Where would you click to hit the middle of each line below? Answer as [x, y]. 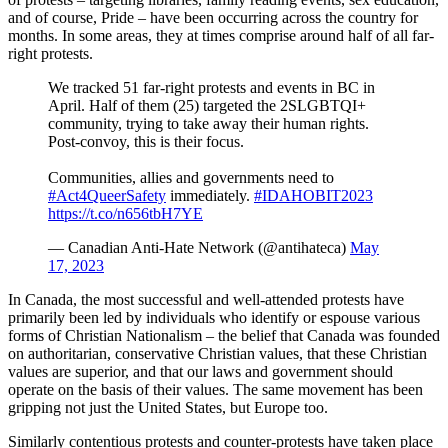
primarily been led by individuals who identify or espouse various [214, 317]
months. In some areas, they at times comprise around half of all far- [221, 35]
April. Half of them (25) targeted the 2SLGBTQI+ [207, 105]
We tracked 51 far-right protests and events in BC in [211, 87]
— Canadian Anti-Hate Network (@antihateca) [199, 247]
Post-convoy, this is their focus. [146, 141]
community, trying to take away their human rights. [208, 123]
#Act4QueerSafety [107, 195]
